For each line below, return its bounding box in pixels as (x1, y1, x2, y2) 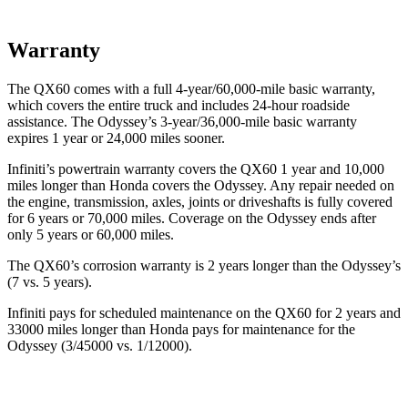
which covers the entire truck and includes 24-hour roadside (7, 97, 350, 113)
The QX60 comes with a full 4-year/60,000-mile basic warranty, (7, 80, 375, 97)
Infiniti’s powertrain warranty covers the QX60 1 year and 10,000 (7, 160, 384, 177)
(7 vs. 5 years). (7, 273, 92, 290)
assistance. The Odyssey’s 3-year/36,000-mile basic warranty (7, 113, 357, 129)
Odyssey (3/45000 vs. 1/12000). (7, 337, 192, 353)
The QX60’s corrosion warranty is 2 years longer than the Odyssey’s (7, 257, 401, 273)
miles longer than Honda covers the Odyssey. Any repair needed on (7, 177, 394, 193)
